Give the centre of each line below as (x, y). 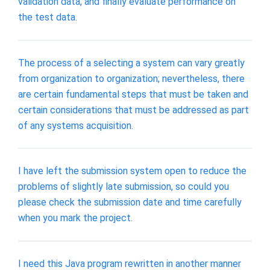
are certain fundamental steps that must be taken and (133, 94)
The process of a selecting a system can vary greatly (131, 63)
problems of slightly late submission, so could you (124, 187)
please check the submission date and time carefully (130, 202)
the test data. (48, 17)
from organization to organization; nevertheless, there (131, 78)
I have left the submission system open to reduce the (132, 171)
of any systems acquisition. (76, 125)
